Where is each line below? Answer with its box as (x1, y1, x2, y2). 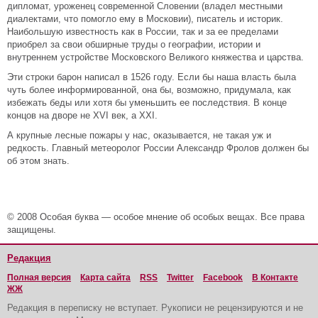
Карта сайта (80, 273, 131, 283)
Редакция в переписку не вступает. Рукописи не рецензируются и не (7, 302, 303, 313)
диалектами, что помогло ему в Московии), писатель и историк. (7, 13, 283, 24)
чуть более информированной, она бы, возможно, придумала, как (7, 84, 291, 95)
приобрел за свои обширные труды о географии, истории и (7, 39, 261, 50)
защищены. (7, 224, 56, 235)
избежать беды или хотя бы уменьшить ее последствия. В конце (7, 97, 287, 108)
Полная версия (7, 273, 71, 283)
